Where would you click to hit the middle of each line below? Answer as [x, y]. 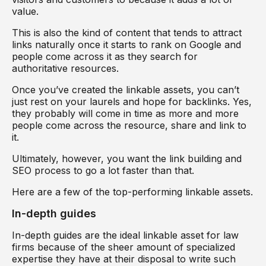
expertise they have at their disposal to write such [124, 259]
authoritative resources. [67, 68]
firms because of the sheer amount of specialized [123, 247]
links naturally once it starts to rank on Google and [126, 44]
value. [27, 11]
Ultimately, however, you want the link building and [127, 158]
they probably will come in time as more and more [125, 113]
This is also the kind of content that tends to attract [127, 32]
